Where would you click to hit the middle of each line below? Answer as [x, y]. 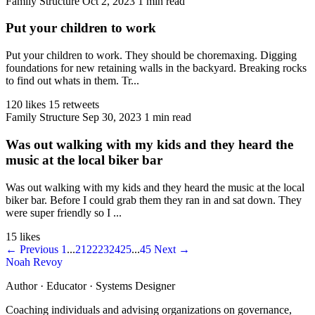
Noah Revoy [34, 262]
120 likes [26, 105]
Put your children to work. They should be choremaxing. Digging [151, 56]
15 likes [23, 236]
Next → [171, 249]
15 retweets [74, 105]
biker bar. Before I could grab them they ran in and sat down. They [154, 200]
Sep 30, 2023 [112, 117]
